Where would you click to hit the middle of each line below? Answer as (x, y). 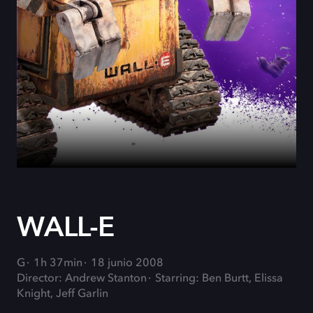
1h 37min (58, 263)
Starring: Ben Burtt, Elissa (219, 279)
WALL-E (66, 227)
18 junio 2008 (127, 263)
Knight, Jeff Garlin (63, 294)
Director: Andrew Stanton (82, 279)
